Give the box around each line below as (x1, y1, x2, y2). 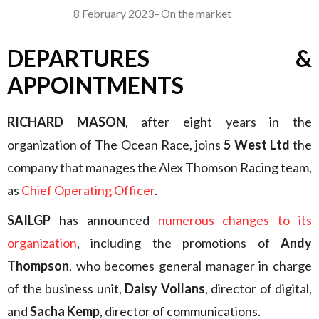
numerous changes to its (157, 212, 313, 228)
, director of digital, (204, 281, 312, 296)
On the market (161, 6, 231, 20)
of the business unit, (7, 281, 125, 296)
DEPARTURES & (7, 44, 312, 72)
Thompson (7, 258, 69, 273)
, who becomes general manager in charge (69, 258, 312, 273)
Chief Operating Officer (21, 182, 155, 198)
